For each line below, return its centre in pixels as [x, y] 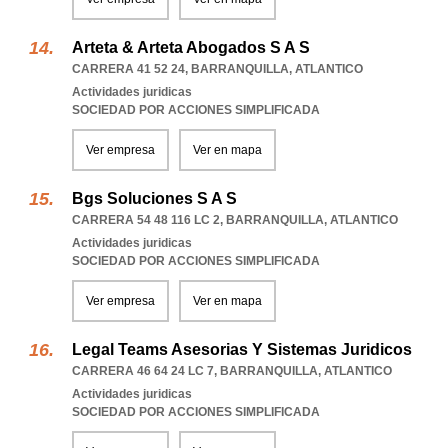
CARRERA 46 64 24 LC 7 [143, 371]
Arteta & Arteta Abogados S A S [191, 47]
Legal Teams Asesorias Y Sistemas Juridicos [242, 349]
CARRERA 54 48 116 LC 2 [146, 220]
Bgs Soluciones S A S [154, 198]
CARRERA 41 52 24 [128, 69]
